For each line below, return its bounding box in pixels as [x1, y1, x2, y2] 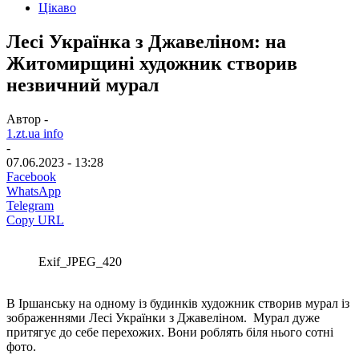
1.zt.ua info [6, 126, 63, 140]
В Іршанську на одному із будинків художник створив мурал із [6, 296, 349, 310]
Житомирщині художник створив [6, 52, 297, 74]
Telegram [6, 198, 54, 212]
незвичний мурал [6, 74, 159, 95]
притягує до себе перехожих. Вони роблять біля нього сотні [6, 325, 333, 339]
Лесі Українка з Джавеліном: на [6, 30, 286, 52]
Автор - [6, 111, 48, 126]
